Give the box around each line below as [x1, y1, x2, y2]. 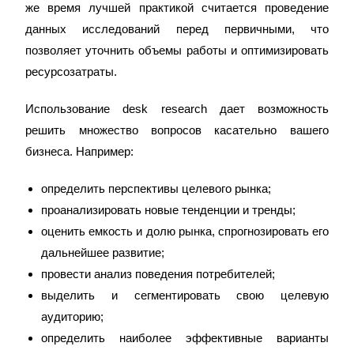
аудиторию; [41, 310, 104, 323]
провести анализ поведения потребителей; [41, 267, 276, 281]
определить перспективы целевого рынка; [41, 182, 272, 195]
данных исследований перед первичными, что [25, 22, 329, 36]
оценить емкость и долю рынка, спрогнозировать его [41, 224, 329, 238]
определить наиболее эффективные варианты [41, 331, 329, 345]
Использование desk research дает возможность [25, 102, 329, 115]
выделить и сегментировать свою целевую [41, 288, 329, 302]
